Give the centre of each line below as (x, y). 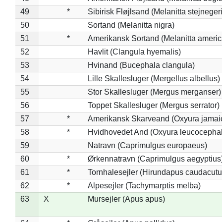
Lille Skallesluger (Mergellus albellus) (154, 78)
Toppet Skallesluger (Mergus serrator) (153, 105)
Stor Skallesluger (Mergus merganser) (154, 92)
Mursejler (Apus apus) (126, 199)
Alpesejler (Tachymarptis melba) (144, 185)
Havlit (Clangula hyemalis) (134, 52)
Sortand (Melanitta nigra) (131, 25)
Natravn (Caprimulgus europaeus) (147, 145)
